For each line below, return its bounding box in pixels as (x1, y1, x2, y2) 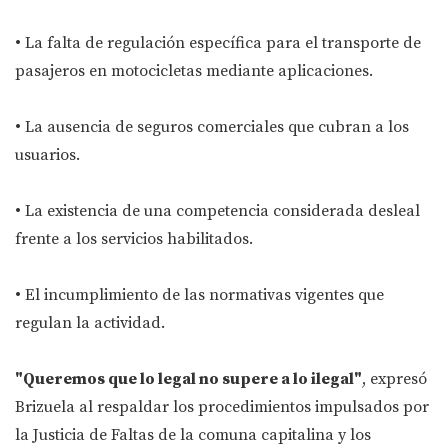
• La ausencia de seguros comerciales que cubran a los (15, 117, 409, 138)
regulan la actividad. (15, 313, 165, 334)
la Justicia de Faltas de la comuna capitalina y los (15, 425, 371, 446)
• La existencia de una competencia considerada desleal (15, 201, 420, 222)
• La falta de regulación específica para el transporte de (15, 33, 421, 54)
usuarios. (15, 145, 80, 166)
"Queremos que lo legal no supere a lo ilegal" (15, 369, 362, 390)
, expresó (362, 369, 427, 390)
